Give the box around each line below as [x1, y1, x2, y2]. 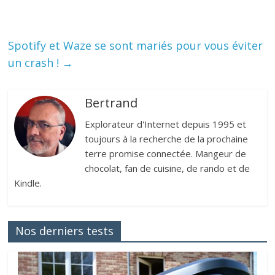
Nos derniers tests [15, 223, 114, 238]
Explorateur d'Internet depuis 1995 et [85, 117, 247, 130]
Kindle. [14, 176, 42, 189]
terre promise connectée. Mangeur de [85, 147, 247, 160]
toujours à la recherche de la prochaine [85, 132, 249, 145]
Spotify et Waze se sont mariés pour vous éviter [8, 37, 263, 53]
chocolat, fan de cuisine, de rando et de [85, 161, 250, 174]
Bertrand [85, 94, 138, 111]
